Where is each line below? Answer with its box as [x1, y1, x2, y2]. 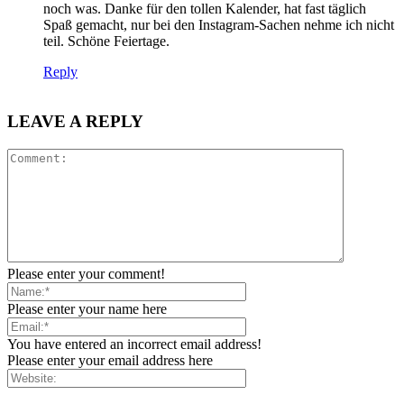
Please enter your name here [7, 300, 167, 317]
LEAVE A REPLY [7, 112, 143, 132]
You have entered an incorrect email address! [7, 335, 262, 352]
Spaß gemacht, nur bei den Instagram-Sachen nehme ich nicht [43, 17, 394, 33]
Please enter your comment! [7, 265, 165, 281]
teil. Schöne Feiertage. [43, 33, 170, 50]
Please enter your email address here [7, 352, 213, 368]
